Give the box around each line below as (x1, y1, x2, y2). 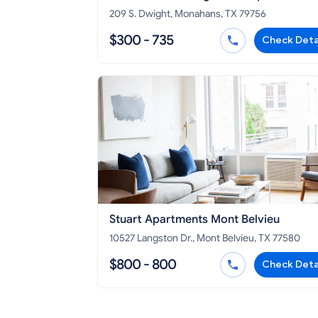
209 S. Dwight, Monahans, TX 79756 (109, 8, 266, 21)
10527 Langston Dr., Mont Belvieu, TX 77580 (109, 232, 300, 245)
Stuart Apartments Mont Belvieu (109, 212, 280, 227)
